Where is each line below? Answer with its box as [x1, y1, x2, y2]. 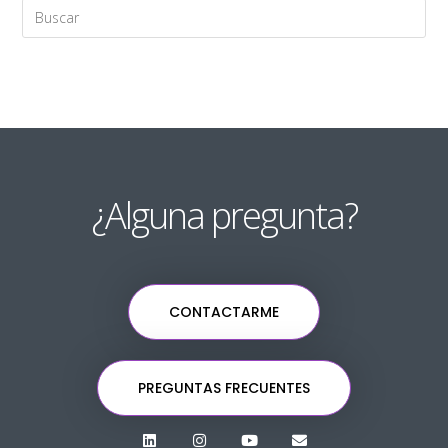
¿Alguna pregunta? [91, 190, 357, 240]
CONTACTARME [169, 301, 279, 322]
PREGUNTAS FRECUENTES [138, 377, 310, 398]
